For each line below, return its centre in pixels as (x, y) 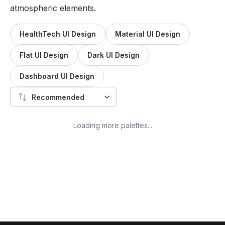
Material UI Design (148, 34)
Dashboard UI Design (57, 76)
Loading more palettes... (113, 125)
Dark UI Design (114, 55)
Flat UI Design (44, 55)
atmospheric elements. (53, 8)
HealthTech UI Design (58, 34)
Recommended (58, 97)
